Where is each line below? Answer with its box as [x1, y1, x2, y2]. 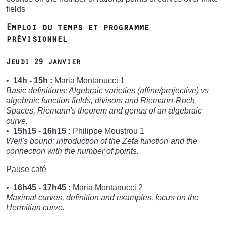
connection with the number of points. [6, 146, 139, 155]
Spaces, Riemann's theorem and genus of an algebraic [6, 106, 202, 115]
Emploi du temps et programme [6, 24, 149, 34]
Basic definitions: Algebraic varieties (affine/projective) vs [6, 86, 209, 95]
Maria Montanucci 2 [71, 183, 145, 192]
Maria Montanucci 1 [52, 76, 125, 85]
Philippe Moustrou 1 [71, 126, 146, 135]
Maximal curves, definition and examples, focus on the [6, 193, 199, 202]
